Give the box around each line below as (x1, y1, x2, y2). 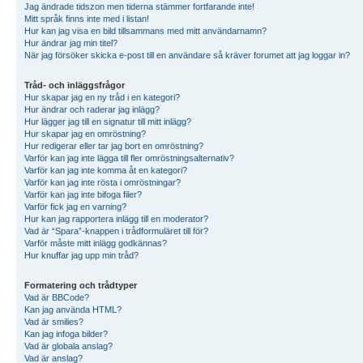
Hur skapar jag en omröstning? (24, 128, 146, 139)
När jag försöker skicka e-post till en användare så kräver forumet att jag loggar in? (24, 49, 350, 60)
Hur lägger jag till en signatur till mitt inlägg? (24, 116, 191, 126)
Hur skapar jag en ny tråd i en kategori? (24, 92, 180, 102)
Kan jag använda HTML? (24, 304, 122, 314)
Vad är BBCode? (24, 292, 89, 302)
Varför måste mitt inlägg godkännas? (24, 237, 167, 248)
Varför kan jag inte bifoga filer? (24, 189, 142, 199)
